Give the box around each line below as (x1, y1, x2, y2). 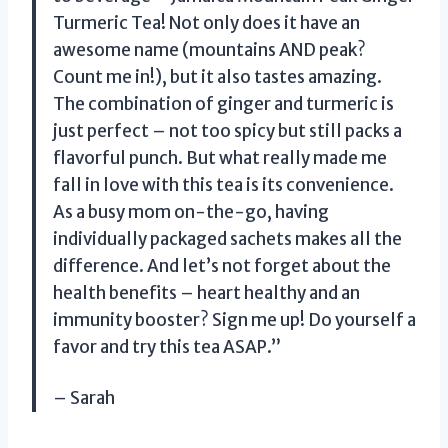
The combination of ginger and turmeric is (53, 92, 394, 115)
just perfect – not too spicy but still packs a (53, 119, 402, 142)
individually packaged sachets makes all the (53, 227, 402, 250)
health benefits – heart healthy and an (53, 281, 360, 304)
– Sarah (53, 386, 115, 409)
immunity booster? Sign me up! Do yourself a (53, 308, 416, 331)
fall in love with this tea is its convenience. (53, 173, 394, 196)
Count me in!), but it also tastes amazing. (53, 65, 382, 88)
